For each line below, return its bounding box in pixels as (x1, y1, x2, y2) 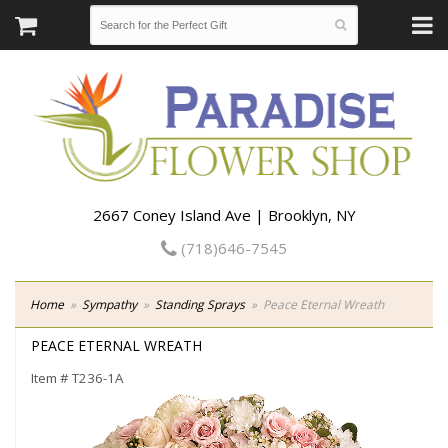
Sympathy (82, 296, 137, 313)
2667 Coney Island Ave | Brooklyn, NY (92, 205, 356, 225)
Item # (31, 369, 72, 387)
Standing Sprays (155, 296, 245, 313)
